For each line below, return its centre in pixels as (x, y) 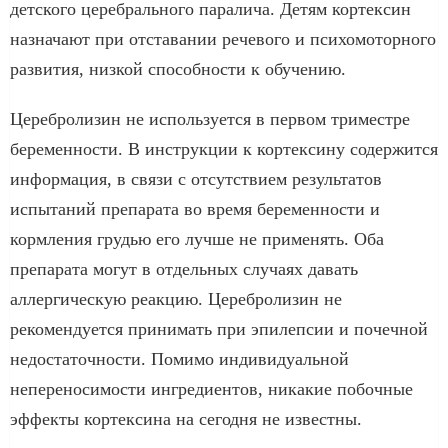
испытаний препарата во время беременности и (195, 208)
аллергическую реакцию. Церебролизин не (176, 298)
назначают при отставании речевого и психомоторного (223, 38)
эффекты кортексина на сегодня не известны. (186, 418)
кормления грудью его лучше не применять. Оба (197, 238)
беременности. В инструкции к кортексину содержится (224, 148)
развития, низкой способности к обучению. (178, 68)
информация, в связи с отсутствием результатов (196, 178)
